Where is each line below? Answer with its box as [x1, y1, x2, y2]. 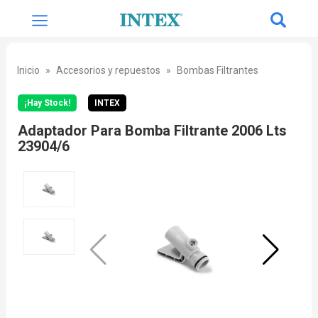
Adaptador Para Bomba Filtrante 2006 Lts [17, 122, 287, 139]
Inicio [16, 65, 40, 76]
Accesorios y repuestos [55, 65, 160, 76]
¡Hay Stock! [23, 98, 70, 108]
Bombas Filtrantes [176, 65, 258, 76]
